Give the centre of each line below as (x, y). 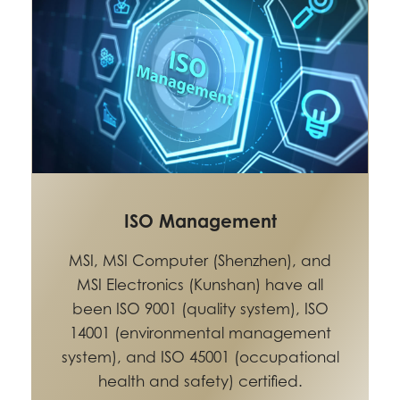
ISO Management (200, 221)
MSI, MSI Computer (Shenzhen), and (200, 261)
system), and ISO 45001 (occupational (200, 358)
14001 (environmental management (200, 333)
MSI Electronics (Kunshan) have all (200, 285)
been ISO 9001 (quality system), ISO (200, 309)
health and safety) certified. (200, 382)
